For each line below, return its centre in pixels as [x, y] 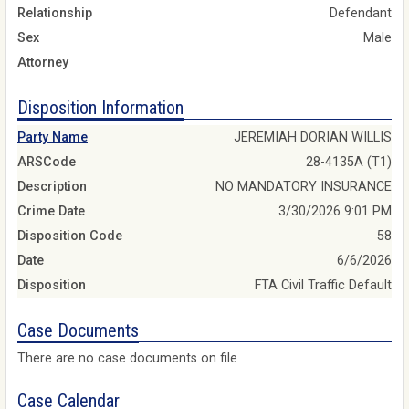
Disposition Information [100, 107]
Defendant [361, 13]
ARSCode [47, 163]
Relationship [55, 13]
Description [52, 187]
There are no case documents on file [127, 358]
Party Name [52, 138]
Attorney [43, 62]
